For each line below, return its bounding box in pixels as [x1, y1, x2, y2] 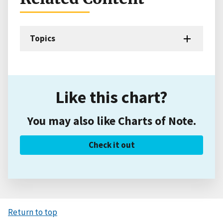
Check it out [88, 139, 135, 150]
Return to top [8, 206, 57, 218]
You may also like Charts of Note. [27, 113, 196, 128]
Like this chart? [55, 86, 168, 108]
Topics [30, 32, 55, 44]
